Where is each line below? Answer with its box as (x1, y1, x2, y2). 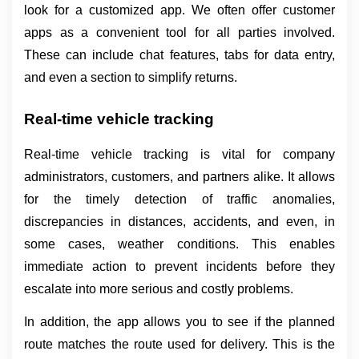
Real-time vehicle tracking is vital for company (24, 147, 335, 161)
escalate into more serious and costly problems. (24, 281, 293, 296)
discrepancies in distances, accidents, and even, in (24, 214, 335, 228)
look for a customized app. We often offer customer (24, 2, 335, 17)
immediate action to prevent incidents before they (24, 259, 335, 273)
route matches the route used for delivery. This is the (24, 337, 335, 351)
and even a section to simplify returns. (24, 70, 237, 84)
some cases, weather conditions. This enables (24, 236, 335, 251)
